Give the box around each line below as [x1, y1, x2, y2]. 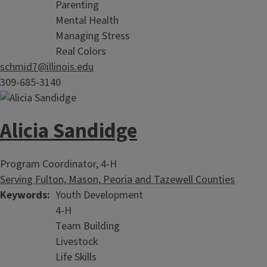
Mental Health [55, 13, 119, 28]
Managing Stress [55, 29, 130, 44]
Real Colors [55, 44, 106, 59]
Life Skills [55, 250, 97, 265]
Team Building [55, 219, 120, 234]
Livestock [55, 234, 98, 249]
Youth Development [55, 188, 143, 203]
